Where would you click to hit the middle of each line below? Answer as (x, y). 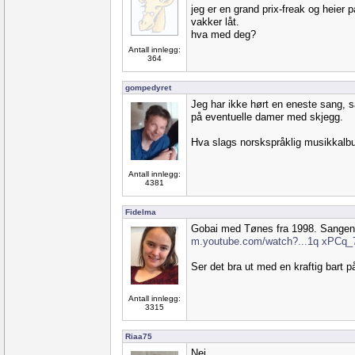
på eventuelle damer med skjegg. (267, 117)
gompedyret (148, 88)
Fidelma (141, 212)
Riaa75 (139, 336)
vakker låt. (215, 22)
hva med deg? (223, 34)
